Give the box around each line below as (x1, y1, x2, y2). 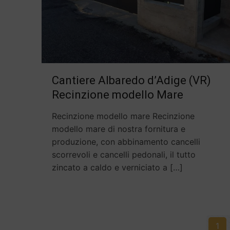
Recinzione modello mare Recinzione (52, 111, 195, 122)
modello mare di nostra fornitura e (52, 124, 186, 135)
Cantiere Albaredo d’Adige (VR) (52, 74, 212, 87)
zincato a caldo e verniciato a (52, 162, 168, 173)
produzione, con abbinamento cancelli (52, 137, 201, 147)
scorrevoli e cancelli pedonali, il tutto (52, 149, 196, 160)
